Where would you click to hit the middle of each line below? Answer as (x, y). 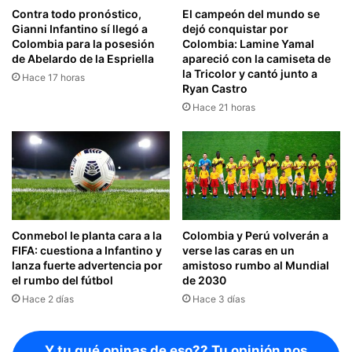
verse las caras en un (238, 251)
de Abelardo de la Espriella (83, 58)
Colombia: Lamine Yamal (248, 43)
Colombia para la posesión (83, 43)
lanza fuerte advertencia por (87, 266)
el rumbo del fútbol (62, 280)
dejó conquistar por (235, 28)
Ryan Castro (215, 88)
